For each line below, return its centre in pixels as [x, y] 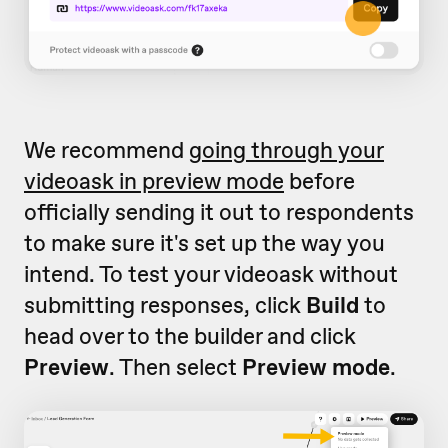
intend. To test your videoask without [211, 273]
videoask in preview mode [154, 180]
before [319, 180]
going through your [286, 149]
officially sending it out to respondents [219, 211]
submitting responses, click [165, 304]
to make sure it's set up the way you [204, 242]
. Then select [175, 366]
